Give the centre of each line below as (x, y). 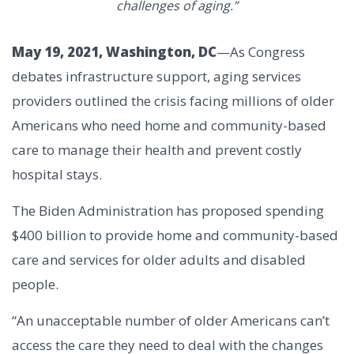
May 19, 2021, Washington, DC (114, 52)
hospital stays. (57, 175)
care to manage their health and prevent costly (157, 150)
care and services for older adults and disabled (159, 260)
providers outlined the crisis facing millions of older (173, 101)
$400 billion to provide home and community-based (175, 235)
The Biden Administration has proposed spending (168, 211)
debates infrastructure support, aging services (156, 77)
